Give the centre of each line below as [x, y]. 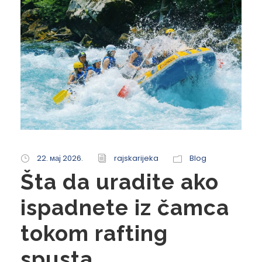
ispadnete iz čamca [125, 207]
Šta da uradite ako [120, 182]
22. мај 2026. [60, 158]
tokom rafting [94, 233]
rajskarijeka [136, 158]
